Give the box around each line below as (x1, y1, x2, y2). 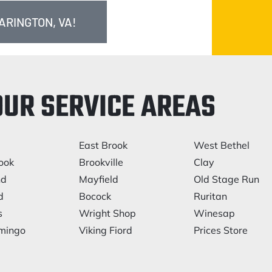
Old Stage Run (194, 173, 260, 185)
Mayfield (78, 173, 118, 185)
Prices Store (194, 224, 248, 236)
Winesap (194, 207, 236, 219)
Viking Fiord (78, 224, 132, 236)
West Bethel (194, 139, 250, 151)
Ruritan (194, 190, 228, 202)
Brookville (78, 156, 123, 168)
